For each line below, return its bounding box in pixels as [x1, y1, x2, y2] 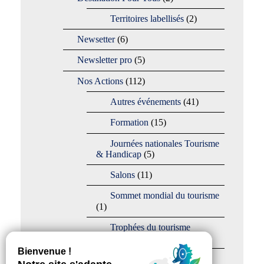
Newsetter [77, 34, 115, 45]
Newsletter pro [77, 55, 132, 65]
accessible [95, 233, 133, 243]
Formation [110, 117, 148, 128]
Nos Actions [77, 75, 123, 86]
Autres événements [110, 97, 181, 107]
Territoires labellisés [110, 13, 184, 24]
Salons [110, 170, 135, 180]
